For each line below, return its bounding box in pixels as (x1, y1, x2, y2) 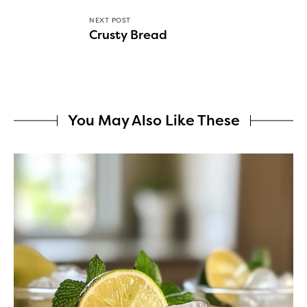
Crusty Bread (89, 27, 167, 42)
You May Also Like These (67, 112, 240, 129)
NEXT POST (89, 16, 131, 25)
